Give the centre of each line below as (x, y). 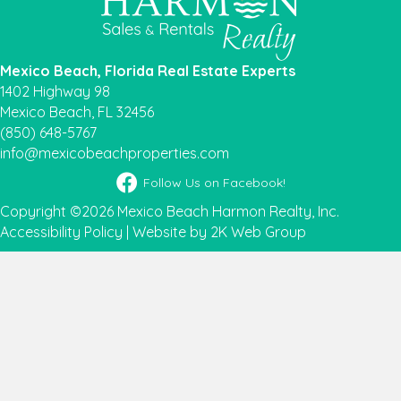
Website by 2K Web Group (219, 232)
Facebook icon (164, 181)
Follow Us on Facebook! (214, 183)
